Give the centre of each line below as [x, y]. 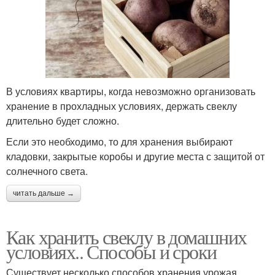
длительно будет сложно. [63, 120]
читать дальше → [44, 193]
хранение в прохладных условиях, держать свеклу [122, 106]
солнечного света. [47, 171]
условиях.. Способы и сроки [111, 251]
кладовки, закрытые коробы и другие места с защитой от [135, 156]
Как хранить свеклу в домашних [126, 236]
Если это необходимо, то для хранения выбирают [119, 141]
